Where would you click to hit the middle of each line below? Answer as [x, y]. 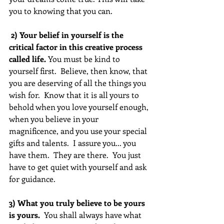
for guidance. [32, 179]
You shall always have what [93, 215]
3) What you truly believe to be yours [78, 203]
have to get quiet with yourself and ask [79, 167]
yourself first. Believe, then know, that [79, 71]
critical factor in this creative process [77, 47]
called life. [27, 59]
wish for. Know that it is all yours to [75, 95]
